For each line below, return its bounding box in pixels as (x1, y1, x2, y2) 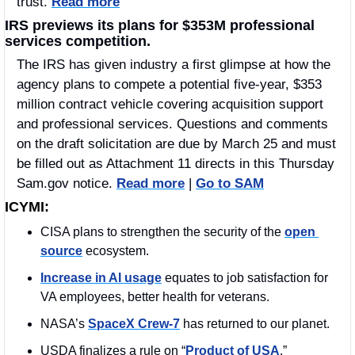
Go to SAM (196, 176, 264, 192)
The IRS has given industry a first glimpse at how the (17, 57, 330, 73)
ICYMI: (5, 199, 49, 216)
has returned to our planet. (180, 317, 333, 331)
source (40, 244, 82, 258)
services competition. (5, 33, 151, 50)
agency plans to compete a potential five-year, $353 (17, 77, 322, 93)
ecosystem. (82, 244, 149, 258)
